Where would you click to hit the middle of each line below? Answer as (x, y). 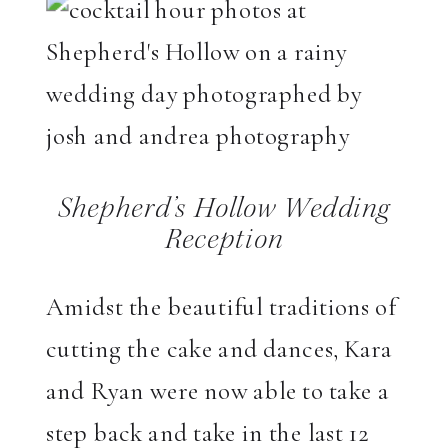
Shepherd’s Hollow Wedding (224, 212)
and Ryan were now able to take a (218, 391)
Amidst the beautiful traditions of (221, 307)
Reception (224, 243)
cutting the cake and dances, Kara (219, 349)
